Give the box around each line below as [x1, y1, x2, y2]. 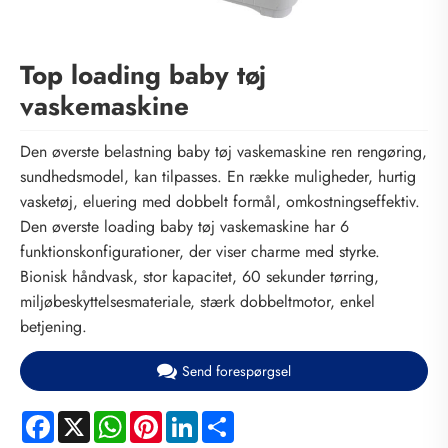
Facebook [54, 407, 120, 431]
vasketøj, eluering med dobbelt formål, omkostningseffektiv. [20, 190, 420, 214]
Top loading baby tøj [20, 55, 266, 94]
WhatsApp [126, 407, 197, 431]
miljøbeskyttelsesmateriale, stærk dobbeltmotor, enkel [20, 290, 375, 314]
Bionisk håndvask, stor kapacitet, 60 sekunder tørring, [20, 265, 379, 289]
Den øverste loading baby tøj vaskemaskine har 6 [20, 215, 349, 239]
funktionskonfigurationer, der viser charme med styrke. [20, 240, 380, 264]
